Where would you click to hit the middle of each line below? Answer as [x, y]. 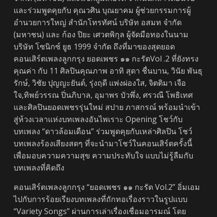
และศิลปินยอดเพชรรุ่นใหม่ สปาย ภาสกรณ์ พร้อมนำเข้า [107, 107]
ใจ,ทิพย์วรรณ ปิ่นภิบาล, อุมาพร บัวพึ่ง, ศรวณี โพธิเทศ [103, 95]
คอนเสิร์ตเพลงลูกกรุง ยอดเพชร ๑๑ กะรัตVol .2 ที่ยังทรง [106, 58]
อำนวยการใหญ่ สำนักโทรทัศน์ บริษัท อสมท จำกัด [98, 22]
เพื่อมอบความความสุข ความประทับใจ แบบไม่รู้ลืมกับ [104, 155]
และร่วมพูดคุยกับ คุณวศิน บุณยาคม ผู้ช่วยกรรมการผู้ [102, 10]
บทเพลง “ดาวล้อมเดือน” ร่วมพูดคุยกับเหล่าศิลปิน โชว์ [103, 131]
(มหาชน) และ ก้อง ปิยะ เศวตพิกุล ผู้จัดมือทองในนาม [101, 34]
